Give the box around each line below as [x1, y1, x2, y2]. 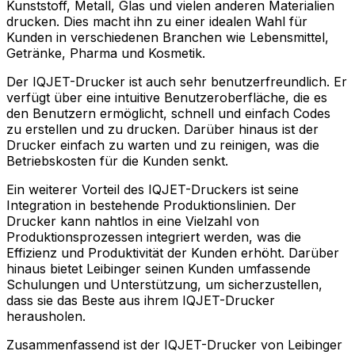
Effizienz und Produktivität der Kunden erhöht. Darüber [6, 245, 339, 261]
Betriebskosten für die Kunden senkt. [6, 153, 228, 170]
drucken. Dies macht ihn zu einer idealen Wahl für [6, 13, 307, 30]
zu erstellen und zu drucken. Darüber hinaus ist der [6, 121, 319, 138]
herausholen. [6, 308, 86, 325]
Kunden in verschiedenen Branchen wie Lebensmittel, [6, 29, 329, 46]
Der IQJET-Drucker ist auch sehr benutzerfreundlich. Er [6, 74, 347, 90]
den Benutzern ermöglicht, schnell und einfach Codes [6, 105, 330, 122]
